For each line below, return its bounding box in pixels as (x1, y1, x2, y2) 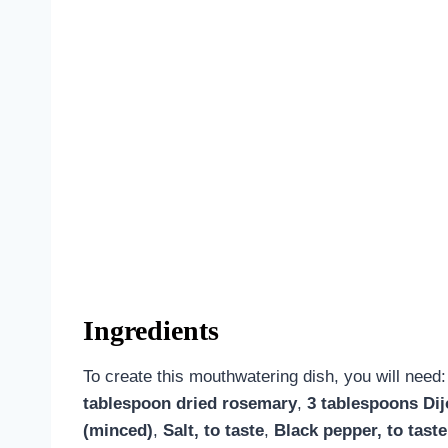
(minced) (83, 420, 153, 440)
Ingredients (83, 314, 219, 346)
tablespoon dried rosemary (83, 393, 297, 413)
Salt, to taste (163, 420, 264, 440)
